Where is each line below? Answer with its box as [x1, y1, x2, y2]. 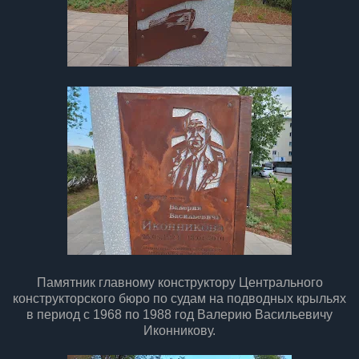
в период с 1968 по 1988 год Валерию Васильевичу [26, 308, 333, 322]
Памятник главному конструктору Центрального [36, 276, 323, 290]
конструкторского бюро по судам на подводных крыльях [13, 292, 346, 306]
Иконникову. [143, 324, 216, 338]
